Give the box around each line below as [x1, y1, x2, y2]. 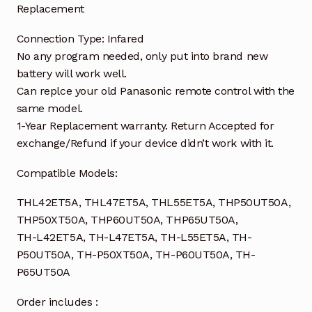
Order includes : [16, 295, 98, 309]
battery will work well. [16, 66, 127, 80]
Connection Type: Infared [16, 31, 144, 45]
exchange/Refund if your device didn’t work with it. [16, 136, 274, 150]
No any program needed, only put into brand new [16, 49, 268, 63]
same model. [16, 101, 83, 115]
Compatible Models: [16, 166, 118, 180]
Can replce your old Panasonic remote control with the [16, 84, 295, 97]
